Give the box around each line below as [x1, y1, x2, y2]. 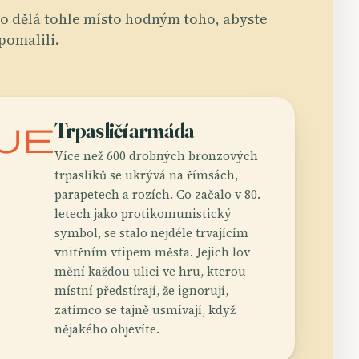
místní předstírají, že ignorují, [54, 281, 228, 299]
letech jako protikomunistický [54, 204, 232, 222]
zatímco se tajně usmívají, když [54, 301, 236, 318]
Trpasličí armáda [54, 117, 195, 143]
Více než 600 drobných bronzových [54, 147, 258, 164]
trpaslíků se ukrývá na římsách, [54, 166, 238, 184]
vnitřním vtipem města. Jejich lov [54, 243, 250, 260]
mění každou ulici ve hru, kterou [54, 262, 246, 280]
